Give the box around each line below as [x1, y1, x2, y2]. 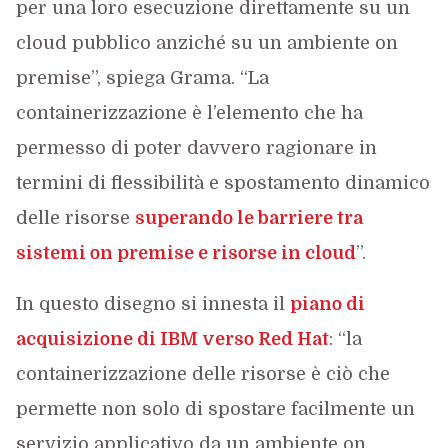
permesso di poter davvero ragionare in [15, 137, 377, 158]
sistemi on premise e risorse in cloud [15, 242, 356, 263]
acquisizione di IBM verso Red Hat [15, 328, 329, 349]
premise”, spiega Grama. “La [15, 67, 269, 88]
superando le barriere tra [134, 207, 363, 228]
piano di [289, 293, 365, 314]
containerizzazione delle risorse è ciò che [15, 363, 390, 384]
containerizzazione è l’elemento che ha [15, 102, 363, 123]
